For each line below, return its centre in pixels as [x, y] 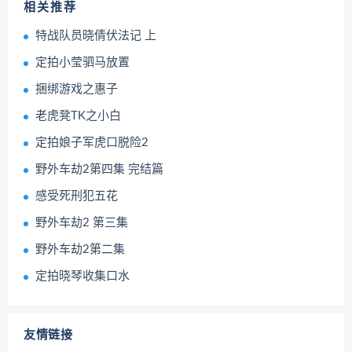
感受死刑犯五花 [77, 196]
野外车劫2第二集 [80, 250]
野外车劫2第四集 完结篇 [99, 170]
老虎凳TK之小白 [78, 116]
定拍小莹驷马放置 [82, 63]
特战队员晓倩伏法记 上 [96, 36]
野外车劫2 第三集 [82, 223]
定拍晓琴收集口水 [82, 277]
